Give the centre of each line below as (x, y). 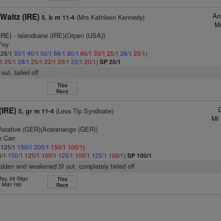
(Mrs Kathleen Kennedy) (110, 17)
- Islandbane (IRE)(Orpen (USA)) (58, 35)
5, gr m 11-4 (36, 111)
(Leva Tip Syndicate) (84, 111)
